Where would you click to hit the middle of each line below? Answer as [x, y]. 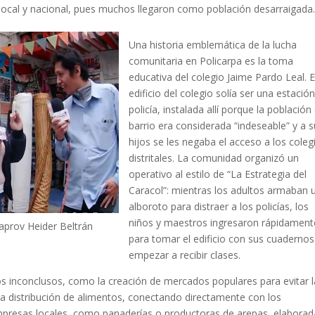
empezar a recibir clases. [185, 255]
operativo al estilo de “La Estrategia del [218, 174]
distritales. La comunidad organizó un [214, 157]
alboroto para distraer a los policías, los [219, 206]
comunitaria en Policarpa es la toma [211, 60]
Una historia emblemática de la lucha [213, 44]
